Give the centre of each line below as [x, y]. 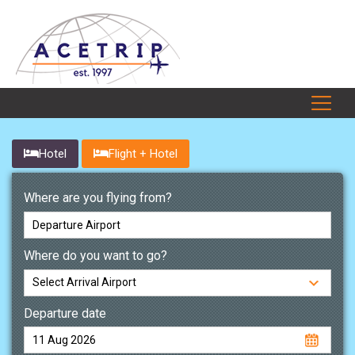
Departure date [65, 313]
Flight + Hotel [143, 154]
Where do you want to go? [95, 255]
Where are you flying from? [98, 198]
